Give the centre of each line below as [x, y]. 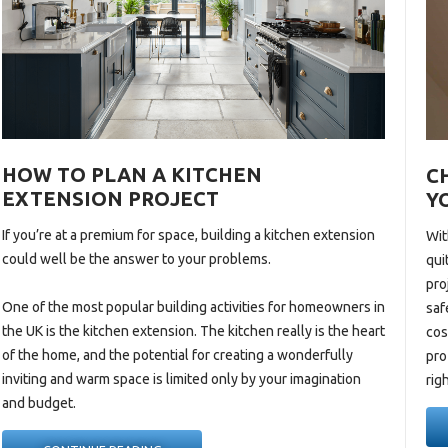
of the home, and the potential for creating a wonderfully [178, 355]
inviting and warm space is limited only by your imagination [182, 379]
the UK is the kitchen [67, 331]
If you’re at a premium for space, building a [133, 235]
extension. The [179, 331]
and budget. [39, 403]
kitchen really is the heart [305, 331]
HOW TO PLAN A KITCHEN [132, 175]
